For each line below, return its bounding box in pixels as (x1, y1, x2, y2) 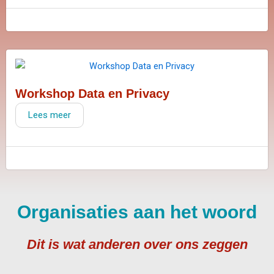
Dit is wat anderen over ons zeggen (26, 237, 248, 253)
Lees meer (28, 109, 71, 121)
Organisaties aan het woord (17, 202, 257, 223)
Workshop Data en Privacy (15, 87, 169, 101)
